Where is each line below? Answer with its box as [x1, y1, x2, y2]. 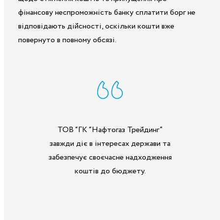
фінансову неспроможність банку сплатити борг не [18, 6, 195, 18]
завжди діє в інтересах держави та [50, 137, 170, 149]
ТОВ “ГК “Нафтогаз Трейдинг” [57, 124, 163, 136]
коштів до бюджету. [74, 165, 146, 177]
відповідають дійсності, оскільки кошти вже [18, 20, 174, 32]
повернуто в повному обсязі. [18, 34, 116, 46]
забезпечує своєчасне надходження [48, 151, 172, 163]
